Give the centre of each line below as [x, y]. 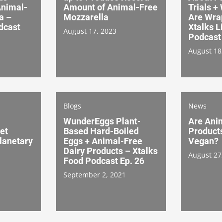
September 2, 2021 [95, 174]
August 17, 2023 [90, 31]
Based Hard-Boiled [101, 131]
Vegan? [203, 141]
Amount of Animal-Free [111, 7]
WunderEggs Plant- [102, 121]
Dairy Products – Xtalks [111, 151]
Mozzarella [86, 17]
